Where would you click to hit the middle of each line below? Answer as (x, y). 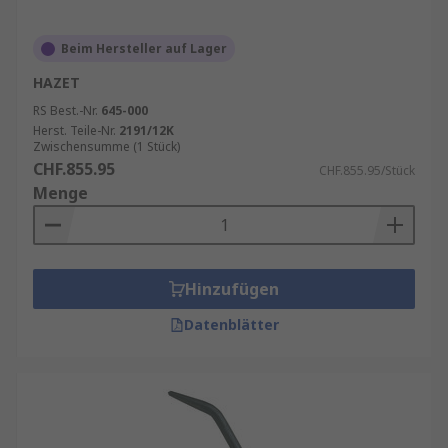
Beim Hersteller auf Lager (144, 48)
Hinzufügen (232, 289)
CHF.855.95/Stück (367, 170)
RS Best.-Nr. (65, 110)
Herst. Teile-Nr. (74, 130)
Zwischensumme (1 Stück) (106, 146)
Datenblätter (231, 324)
